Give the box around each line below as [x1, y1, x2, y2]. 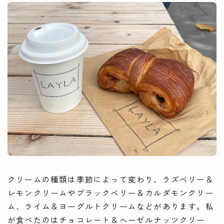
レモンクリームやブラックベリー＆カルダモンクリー [7, 186, 214, 198]
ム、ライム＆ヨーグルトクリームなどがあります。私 [7, 200, 214, 211]
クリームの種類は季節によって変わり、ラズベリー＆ [7, 173, 214, 184]
